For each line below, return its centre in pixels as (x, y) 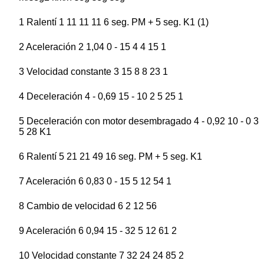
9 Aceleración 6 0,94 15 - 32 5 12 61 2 (98, 231)
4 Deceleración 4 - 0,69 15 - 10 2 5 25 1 (101, 97)
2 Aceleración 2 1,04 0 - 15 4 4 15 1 (93, 47)
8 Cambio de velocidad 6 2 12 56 (88, 206)
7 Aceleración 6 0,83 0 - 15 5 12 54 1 (95, 181)
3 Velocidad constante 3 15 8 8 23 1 (93, 72)
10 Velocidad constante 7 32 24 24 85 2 (101, 256)
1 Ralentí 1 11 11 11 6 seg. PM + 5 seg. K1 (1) (114, 22)
